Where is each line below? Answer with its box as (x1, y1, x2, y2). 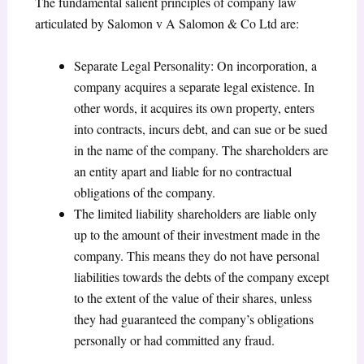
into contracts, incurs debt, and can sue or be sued (73, 119, 327, 137)
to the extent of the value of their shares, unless (73, 288, 312, 306)
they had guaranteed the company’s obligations (73, 310, 314, 327)
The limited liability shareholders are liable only (73, 204, 317, 222)
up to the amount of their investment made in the (73, 225, 320, 243)
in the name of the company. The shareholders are (73, 141, 328, 158)
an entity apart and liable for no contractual (73, 162, 292, 180)
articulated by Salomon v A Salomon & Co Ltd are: (34, 15, 299, 32)
